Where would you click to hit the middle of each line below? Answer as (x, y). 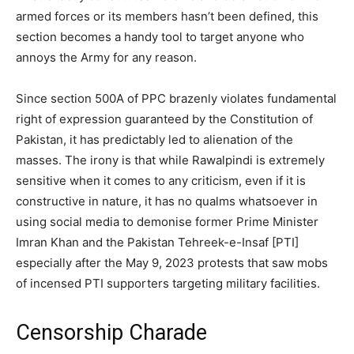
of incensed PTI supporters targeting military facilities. (168, 283)
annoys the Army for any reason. (106, 57)
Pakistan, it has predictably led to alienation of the (154, 139)
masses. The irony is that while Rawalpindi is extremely (170, 160)
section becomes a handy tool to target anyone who (160, 36)
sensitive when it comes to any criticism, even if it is (161, 180)
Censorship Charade (111, 332)
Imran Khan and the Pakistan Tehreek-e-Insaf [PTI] (157, 242)
